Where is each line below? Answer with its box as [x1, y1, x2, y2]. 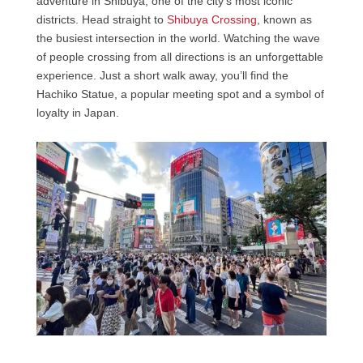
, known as [256, 13, 312, 27]
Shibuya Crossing [166, 13, 257, 27]
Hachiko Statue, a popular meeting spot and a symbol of [36, 88, 324, 101]
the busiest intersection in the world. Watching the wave [36, 32, 320, 45]
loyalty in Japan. [36, 106, 119, 120]
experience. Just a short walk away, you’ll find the [36, 69, 288, 83]
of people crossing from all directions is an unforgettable [36, 50, 323, 64]
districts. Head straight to [36, 13, 167, 27]
